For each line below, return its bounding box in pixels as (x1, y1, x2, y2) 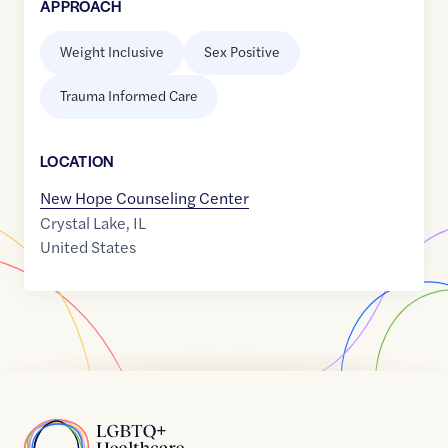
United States (40, 235, 136, 259)
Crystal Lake (40, 211, 126, 235)
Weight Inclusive (60, 41, 164, 62)
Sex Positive (204, 41, 280, 62)
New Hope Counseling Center (40, 186, 249, 210)
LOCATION (40, 150, 115, 172)
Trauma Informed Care (60, 85, 198, 106)
